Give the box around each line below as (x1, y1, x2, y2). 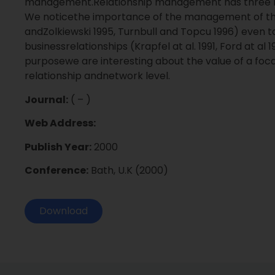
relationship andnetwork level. (25, 69, 170, 83)
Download (39, 204, 88, 219)
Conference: (25, 163, 88, 177)
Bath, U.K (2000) (88, 163, 168, 177)
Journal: (25, 92, 68, 107)
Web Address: (25, 116, 96, 131)
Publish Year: (25, 139, 91, 154)
